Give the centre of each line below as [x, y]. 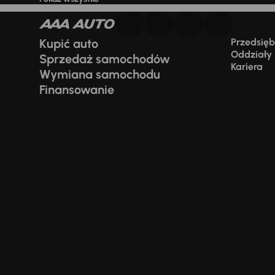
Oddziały [251, 54]
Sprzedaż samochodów [105, 59]
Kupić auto [69, 44]
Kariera [246, 67]
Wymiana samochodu [100, 74]
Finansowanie [77, 90]
